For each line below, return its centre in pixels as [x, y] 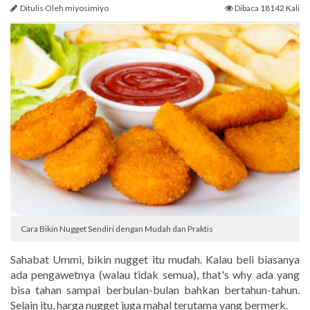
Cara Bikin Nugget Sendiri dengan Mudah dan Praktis [117, 229]
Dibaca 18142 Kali [266, 8]
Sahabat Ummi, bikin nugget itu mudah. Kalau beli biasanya [155, 259]
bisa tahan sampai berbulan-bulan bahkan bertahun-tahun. [155, 290]
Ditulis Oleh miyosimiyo [63, 8]
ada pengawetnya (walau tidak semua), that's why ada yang [155, 275]
